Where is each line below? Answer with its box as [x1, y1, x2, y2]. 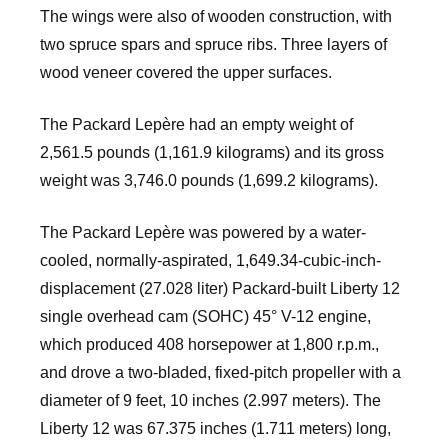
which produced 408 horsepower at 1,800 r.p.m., [40, 336, 379, 354]
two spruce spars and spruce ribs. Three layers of [40, 36, 387, 54]
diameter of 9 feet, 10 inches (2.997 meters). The [40, 392, 381, 410]
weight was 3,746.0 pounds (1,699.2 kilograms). [40, 172, 378, 190]
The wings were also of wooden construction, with [40, 8, 392, 26]
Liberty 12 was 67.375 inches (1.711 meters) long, [40, 420, 391, 438]
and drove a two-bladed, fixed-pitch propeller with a [40, 364, 401, 382]
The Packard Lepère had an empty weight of [40, 116, 353, 134]
